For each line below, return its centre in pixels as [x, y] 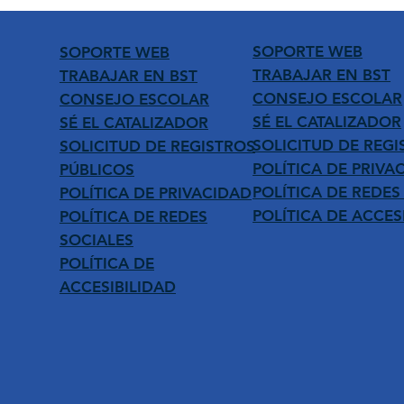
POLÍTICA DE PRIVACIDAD [155, 193]
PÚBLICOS [96, 169]
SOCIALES [96, 239]
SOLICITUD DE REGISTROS [157, 146]
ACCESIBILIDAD [117, 286]
